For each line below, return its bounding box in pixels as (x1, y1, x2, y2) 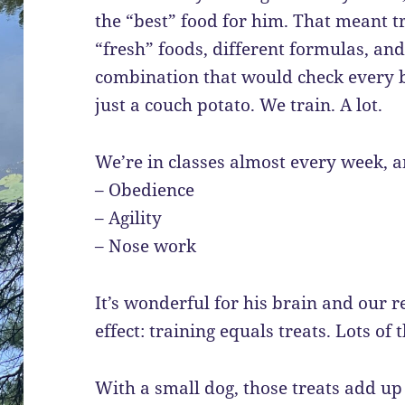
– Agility (95, 205, 163, 230)
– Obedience (95, 177, 195, 202)
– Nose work (95, 233, 197, 258)
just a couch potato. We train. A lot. (95, 92, 383, 117)
